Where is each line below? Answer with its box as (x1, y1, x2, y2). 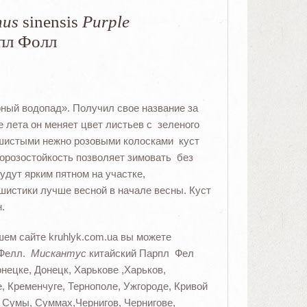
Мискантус (30, 247, 86, 260)
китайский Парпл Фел (86, 247, 194, 260)
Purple (82, 12, 134, 32)
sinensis (18, 12, 82, 32)
